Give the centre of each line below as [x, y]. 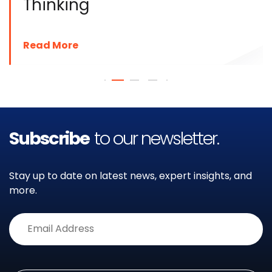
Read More [51, 45]
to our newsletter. [156, 138]
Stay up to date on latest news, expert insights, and [131, 175]
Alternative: [39, 253]
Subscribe [52, 138]
